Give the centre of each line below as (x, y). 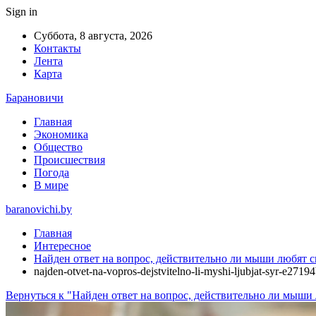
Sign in (22, 12)
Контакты (57, 48)
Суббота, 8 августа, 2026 (93, 36)
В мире (51, 185)
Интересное (62, 246)
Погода (51, 172)
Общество (58, 147)
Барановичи (35, 98)
